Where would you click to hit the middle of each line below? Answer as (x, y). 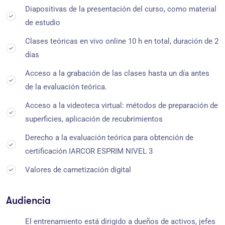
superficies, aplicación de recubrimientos (94, 119)
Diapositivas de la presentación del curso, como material (121, 9)
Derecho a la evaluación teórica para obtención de (109, 137)
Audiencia (28, 200)
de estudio (43, 22)
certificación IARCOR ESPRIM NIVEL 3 (89, 151)
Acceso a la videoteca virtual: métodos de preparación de (122, 105)
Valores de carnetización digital (78, 170)
